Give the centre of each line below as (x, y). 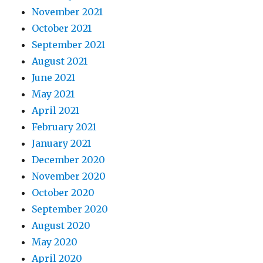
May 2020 (55, 242)
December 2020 (69, 160)
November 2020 (69, 176)
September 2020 (70, 209)
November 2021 (68, 12)
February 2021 (64, 127)
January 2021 (62, 143)
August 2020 (61, 225)
